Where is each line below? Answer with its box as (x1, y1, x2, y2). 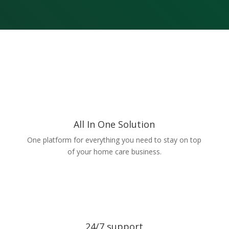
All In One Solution (74, 118, 155, 130)
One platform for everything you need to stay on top (27, 135, 202, 145)
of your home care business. (67, 147, 162, 156)
